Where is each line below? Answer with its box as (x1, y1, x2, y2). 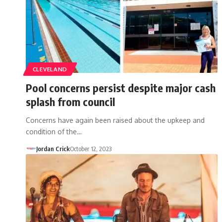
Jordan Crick (36, 144, 70, 153)
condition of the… (26, 127, 82, 136)
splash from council (26, 94, 115, 109)
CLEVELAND (32, 65, 68, 73)
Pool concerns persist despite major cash (26, 80, 216, 95)
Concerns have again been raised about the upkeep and (26, 115, 205, 124)
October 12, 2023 (69, 144, 111, 153)
